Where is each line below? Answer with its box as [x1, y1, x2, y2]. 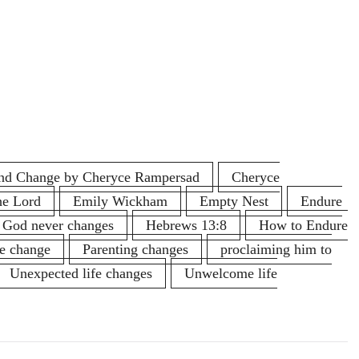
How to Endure [259, 217, 348, 233]
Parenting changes [83, 241, 188, 257]
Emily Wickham [73, 193, 167, 209]
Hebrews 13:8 [146, 217, 227, 233]
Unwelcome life [184, 265, 277, 281]
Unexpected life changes [10, 265, 152, 281]
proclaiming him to [220, 241, 332, 257]
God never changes [2, 217, 114, 233]
